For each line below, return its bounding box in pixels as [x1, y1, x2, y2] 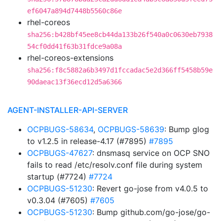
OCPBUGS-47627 [27, 148, 92, 158]
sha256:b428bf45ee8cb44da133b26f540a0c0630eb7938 [27, 31, 213, 38]
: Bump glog [164, 124, 209, 134]
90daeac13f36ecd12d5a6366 [27, 78, 122, 86]
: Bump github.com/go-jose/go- [92, 207, 210, 217]
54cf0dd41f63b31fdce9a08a [27, 42, 122, 50]
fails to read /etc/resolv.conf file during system [27, 160, 202, 170]
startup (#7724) [27, 172, 89, 182]
